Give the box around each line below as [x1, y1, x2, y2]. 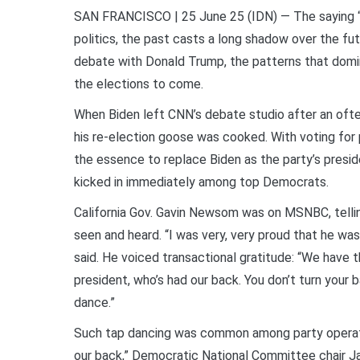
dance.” [74, 294, 115, 310]
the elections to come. [74, 76, 203, 92]
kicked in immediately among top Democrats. [74, 174, 329, 190]
